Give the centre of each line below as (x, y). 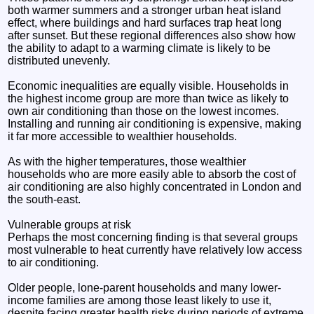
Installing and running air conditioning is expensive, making (155, 123)
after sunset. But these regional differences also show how (152, 35)
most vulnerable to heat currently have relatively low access (155, 250)
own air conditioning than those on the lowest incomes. (144, 111)
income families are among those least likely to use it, (140, 300)
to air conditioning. (54, 262)
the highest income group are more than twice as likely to (149, 98)
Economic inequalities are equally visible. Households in (149, 86)
